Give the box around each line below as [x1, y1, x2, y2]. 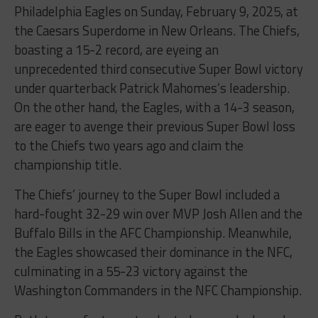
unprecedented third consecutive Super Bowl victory [13, 58, 303, 79]
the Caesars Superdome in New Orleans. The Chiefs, [13, 20, 300, 40]
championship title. [13, 154, 121, 175]
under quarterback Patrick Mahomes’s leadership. [13, 77, 290, 98]
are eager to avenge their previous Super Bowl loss [13, 116, 295, 136]
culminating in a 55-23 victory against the [13, 261, 248, 281]
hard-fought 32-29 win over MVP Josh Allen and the [13, 203, 302, 224]
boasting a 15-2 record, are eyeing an [13, 39, 219, 60]
